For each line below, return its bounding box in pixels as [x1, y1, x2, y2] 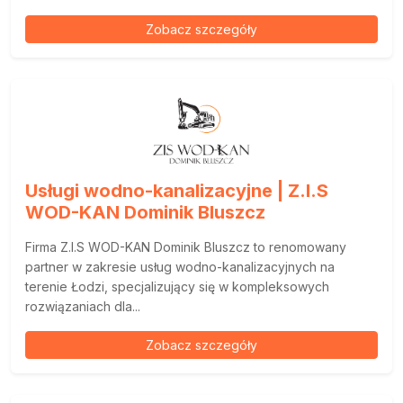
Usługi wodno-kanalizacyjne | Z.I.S [25, 180, 328, 201]
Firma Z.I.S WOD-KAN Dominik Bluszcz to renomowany [25, 239, 346, 255]
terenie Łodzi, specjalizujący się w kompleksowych [25, 279, 329, 294]
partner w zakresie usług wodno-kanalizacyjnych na [25, 259, 335, 274]
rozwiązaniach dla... [25, 299, 140, 314]
